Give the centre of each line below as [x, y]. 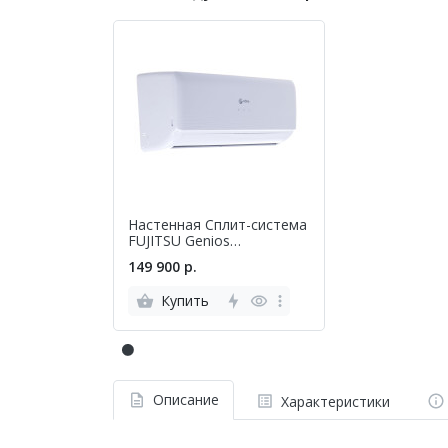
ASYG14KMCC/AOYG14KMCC [222, 256]
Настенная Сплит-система [217, 224]
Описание [185, 400]
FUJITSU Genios [178, 240]
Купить [184, 301]
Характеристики [335, 401]
